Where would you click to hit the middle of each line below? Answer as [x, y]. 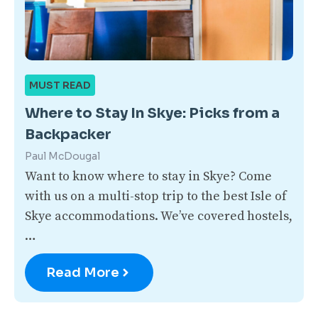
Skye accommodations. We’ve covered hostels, [159, 216]
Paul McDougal [62, 157]
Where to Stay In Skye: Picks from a [152, 114]
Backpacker [68, 135]
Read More [83, 273]
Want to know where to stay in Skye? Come [148, 177]
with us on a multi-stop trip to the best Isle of [156, 197]
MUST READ [60, 86]
